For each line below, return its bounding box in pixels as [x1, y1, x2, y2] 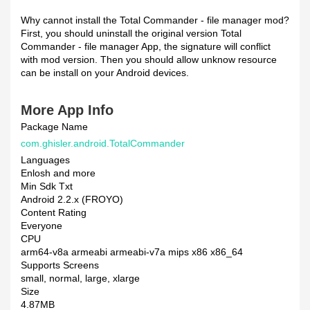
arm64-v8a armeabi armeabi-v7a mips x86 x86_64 [21, 246, 243, 257]
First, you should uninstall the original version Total [21, 28, 241, 39]
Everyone [21, 220, 62, 231]
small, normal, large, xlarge [21, 273, 140, 284]
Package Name [21, 121, 88, 132]
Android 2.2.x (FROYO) [21, 194, 123, 205]
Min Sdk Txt [21, 181, 73, 192]
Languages [21, 154, 70, 165]
